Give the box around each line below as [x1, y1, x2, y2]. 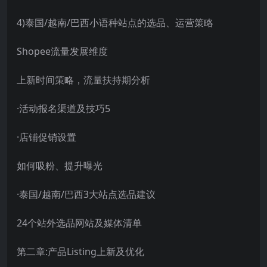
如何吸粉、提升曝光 [17, 159, 103, 172]
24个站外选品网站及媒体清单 [17, 216, 142, 229]
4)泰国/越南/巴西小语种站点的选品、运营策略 [17, 15, 213, 29]
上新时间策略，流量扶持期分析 [17, 73, 150, 86]
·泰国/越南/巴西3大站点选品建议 [17, 187, 156, 201]
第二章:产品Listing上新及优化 [17, 244, 144, 258]
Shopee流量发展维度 [17, 44, 108, 58]
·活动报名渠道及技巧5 [17, 101, 110, 115]
